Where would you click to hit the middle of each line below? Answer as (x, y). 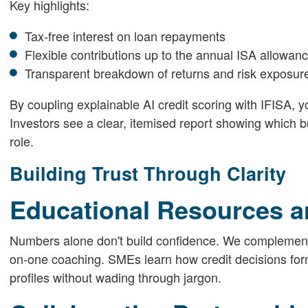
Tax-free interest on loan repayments (125, 36)
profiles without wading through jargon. (115, 277)
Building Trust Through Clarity (147, 173)
